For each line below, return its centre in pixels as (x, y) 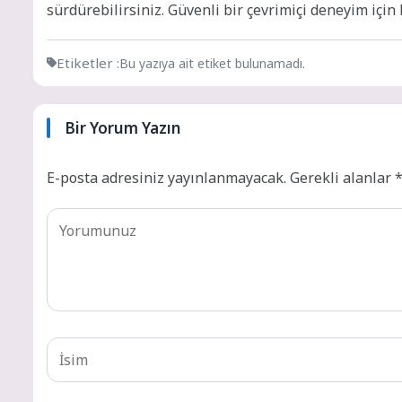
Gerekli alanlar (342, 177)
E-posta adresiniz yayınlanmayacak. (166, 177)
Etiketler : (88, 62)
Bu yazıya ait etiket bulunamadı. (212, 63)
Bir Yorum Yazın (122, 127)
